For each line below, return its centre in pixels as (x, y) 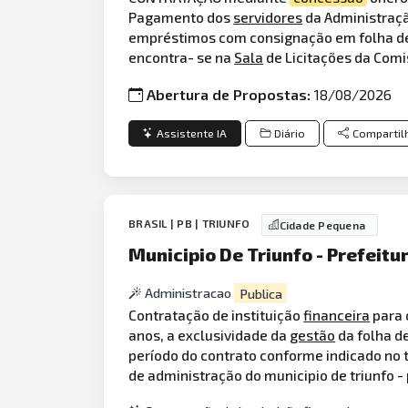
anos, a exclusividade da (209, 334)
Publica (260, 293)
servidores (268, 16)
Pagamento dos (181, 16)
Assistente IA (192, 133)
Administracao (190, 293)
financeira (337, 314)
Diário (289, 133)
